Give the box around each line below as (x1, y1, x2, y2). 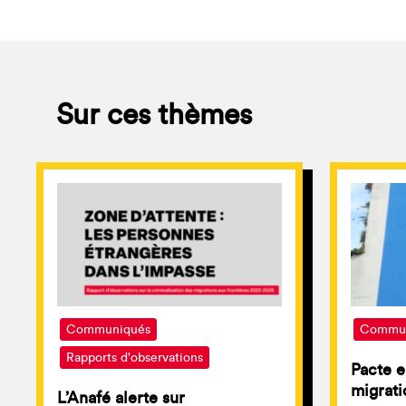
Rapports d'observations (66, 352, 203, 365)
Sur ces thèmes (56, 101, 252, 130)
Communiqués (66, 324, 150, 337)
